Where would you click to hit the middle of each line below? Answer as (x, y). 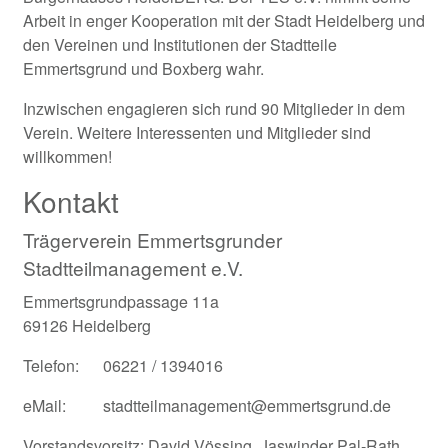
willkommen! (67, 156)
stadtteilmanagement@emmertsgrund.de (247, 405)
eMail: (44, 405)
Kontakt (71, 201)
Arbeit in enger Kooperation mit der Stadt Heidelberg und (224, 20)
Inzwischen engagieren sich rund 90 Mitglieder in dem (214, 108)
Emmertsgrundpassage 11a (121, 301)
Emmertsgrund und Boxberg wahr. (143, 68)
